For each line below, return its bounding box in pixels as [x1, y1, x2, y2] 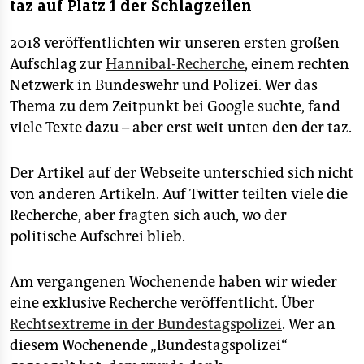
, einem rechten [245, 54, 349, 73]
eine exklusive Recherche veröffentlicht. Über [10, 293, 314, 312]
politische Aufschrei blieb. [10, 227, 185, 245]
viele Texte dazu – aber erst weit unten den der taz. [10, 118, 352, 136]
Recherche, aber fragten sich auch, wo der [10, 206, 287, 224]
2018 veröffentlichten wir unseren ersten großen [10, 33, 340, 52]
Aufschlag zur [10, 54, 106, 73]
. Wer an [282, 314, 336, 333]
